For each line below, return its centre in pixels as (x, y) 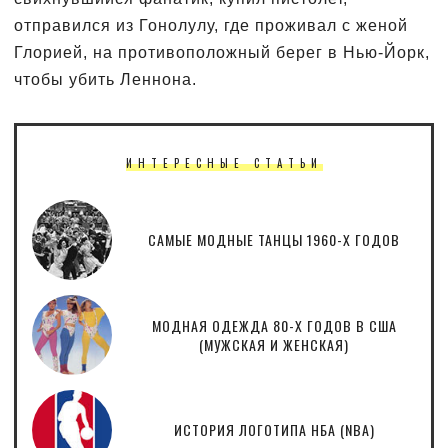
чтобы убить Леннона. (105, 79)
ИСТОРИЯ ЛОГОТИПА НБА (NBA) (274, 430)
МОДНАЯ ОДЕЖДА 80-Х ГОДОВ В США (274, 325)
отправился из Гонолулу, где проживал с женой (211, 25)
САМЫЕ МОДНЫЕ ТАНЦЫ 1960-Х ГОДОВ (274, 240)
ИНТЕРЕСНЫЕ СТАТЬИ (224, 162)
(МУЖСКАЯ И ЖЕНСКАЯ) (274, 344)
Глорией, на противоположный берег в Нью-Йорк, (222, 52)
